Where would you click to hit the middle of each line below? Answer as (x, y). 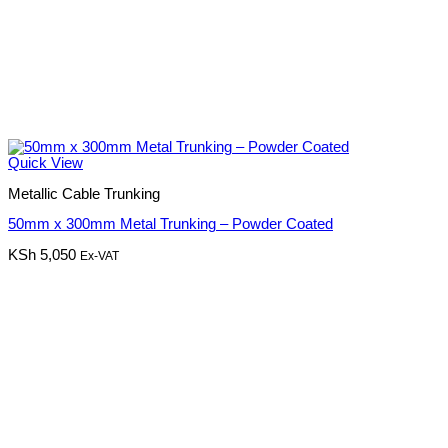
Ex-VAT (99, 255)
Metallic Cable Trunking (84, 193)
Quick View (45, 163)
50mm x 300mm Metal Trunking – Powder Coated (170, 224)
